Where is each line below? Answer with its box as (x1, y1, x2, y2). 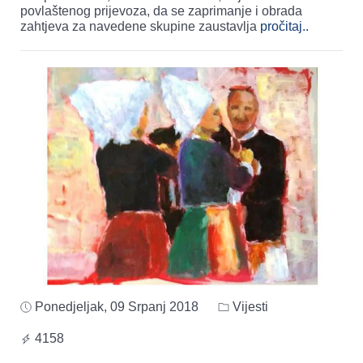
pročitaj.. (260, 19, 309, 33)
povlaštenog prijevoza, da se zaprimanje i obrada (20, 3, 302, 18)
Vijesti (229, 299, 268, 314)
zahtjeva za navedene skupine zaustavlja (20, 19, 260, 33)
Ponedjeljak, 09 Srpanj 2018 (35, 299, 199, 314)
